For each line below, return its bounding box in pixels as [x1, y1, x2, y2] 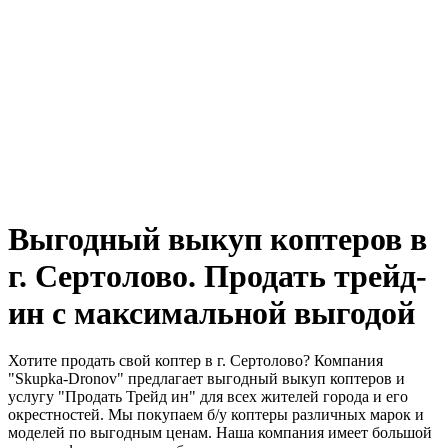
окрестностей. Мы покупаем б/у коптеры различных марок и [8, 406, 424, 423]
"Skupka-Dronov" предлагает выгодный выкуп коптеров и [8, 370, 405, 387]
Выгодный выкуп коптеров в [8, 221, 427, 257]
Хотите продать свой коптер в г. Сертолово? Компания [8, 352, 383, 369]
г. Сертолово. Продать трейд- [8, 258, 427, 294]
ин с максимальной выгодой [8, 295, 415, 331]
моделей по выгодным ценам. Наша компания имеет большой [8, 424, 432, 441]
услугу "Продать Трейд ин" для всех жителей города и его [8, 388, 408, 405]
